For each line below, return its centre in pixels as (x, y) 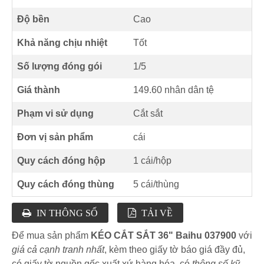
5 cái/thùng (156, 184)
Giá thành (39, 90)
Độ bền (33, 19)
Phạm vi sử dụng (55, 114)
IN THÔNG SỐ (67, 213)
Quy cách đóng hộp (61, 161)
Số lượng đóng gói (60, 67)
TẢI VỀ (157, 213)
